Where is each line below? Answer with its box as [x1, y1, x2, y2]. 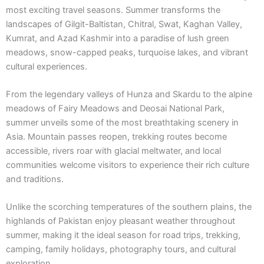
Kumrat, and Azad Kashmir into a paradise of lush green [6, 32, 229, 44]
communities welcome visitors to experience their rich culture [6, 160, 249, 170]
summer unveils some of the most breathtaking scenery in [6, 117, 239, 128]
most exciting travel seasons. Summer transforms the [6, 4, 220, 15]
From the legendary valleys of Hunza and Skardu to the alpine [6, 89, 252, 100]
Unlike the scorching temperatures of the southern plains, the [6, 202, 252, 213]
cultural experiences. [6, 61, 87, 72]
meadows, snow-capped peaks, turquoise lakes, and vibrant [6, 47, 248, 58]
